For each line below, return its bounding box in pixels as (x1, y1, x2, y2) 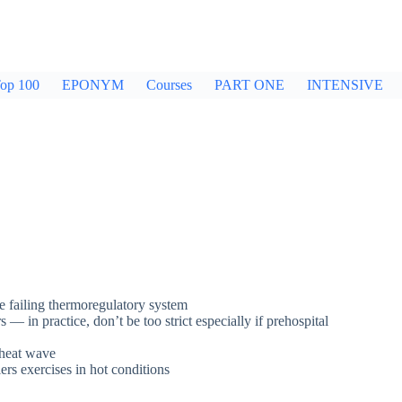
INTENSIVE (307, 77, 383, 92)
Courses (146, 77, 192, 92)
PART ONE (214, 77, 284, 92)
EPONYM (62, 77, 124, 92)
